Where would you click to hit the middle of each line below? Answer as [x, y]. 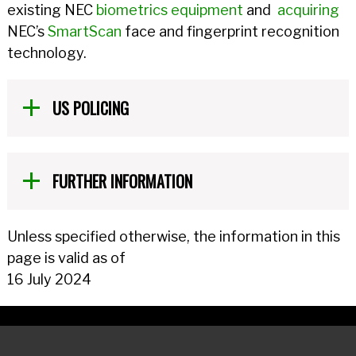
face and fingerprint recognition [230, 31]
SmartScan [84, 31]
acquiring [308, 10]
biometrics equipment [169, 10]
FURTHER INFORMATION [122, 181]
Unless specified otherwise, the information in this [173, 236]
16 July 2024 [49, 279]
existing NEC [51, 10]
